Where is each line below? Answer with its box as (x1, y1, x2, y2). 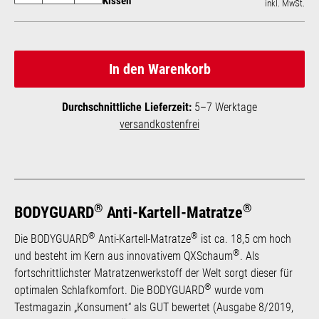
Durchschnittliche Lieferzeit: (62, 100, 192, 114)
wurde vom (211, 283, 263, 297)
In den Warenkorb (108, 60, 211, 78)
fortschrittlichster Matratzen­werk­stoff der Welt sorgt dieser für (14, 266, 293, 280)
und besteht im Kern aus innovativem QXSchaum (14, 249, 233, 263)
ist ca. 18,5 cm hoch (198, 231, 291, 246)
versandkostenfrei (120, 117, 199, 131)
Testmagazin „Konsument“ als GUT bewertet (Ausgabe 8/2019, (14, 300, 293, 314)
